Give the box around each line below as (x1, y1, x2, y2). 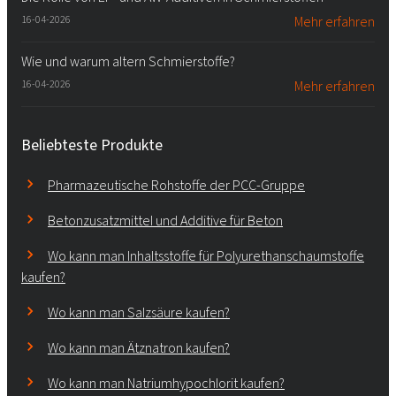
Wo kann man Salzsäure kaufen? (48, 302, 230, 322)
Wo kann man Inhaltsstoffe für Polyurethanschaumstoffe (48, 246, 364, 265)
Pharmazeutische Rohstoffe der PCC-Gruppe (48, 175, 305, 194)
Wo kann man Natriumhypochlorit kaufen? (48, 373, 285, 392)
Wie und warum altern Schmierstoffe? (21, 51, 235, 71)
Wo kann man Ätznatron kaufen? (48, 338, 230, 357)
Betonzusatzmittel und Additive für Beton (48, 210, 283, 230)
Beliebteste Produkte (21, 133, 163, 156)
